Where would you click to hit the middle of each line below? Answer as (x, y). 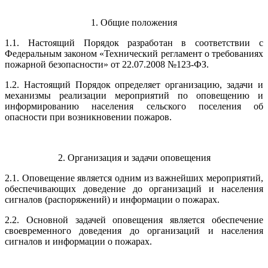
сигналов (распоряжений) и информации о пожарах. (112, 200)
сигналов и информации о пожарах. (78, 241)
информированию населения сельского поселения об (134, 106)
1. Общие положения (134, 22)
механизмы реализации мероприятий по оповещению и (134, 95)
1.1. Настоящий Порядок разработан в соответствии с (134, 43)
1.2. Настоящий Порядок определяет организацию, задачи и (134, 85)
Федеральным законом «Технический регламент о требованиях (134, 54)
